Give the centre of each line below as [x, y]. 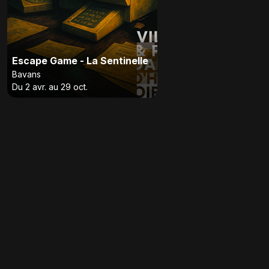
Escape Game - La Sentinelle [80, 60]
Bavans [26, 74]
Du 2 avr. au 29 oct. [50, 86]
